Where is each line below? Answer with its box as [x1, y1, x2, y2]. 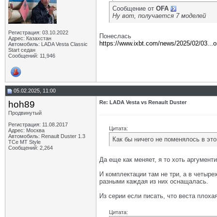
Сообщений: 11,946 [8, 53, 55, 59]
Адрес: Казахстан [8, 35, 51, 41]
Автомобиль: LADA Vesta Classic [8, 41, 88, 47]
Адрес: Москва [8, 127, 45, 133]
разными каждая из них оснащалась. [99, 178, 208, 185]
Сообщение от [112, 5, 156, 12]
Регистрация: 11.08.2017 [8, 122, 68, 127]
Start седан [8, 47, 35, 53]
